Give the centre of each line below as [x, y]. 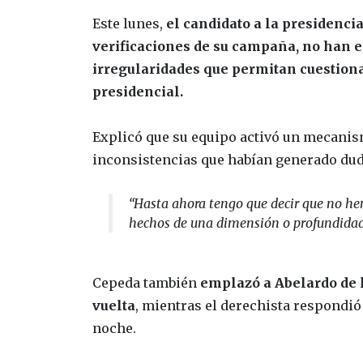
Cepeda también [145, 283]
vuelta [114, 306]
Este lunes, [129, 24]
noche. [114, 329]
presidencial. [138, 92]
